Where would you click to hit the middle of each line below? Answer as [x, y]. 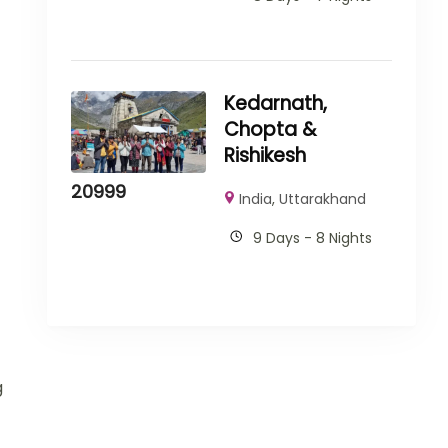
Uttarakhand [322, 199]
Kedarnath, [275, 103]
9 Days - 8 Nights [312, 238]
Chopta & [269, 129]
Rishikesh [264, 155]
